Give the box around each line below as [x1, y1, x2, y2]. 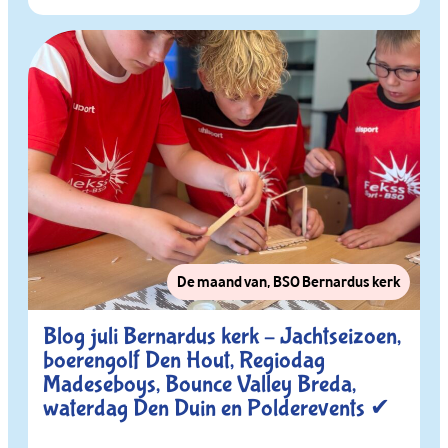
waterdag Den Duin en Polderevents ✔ [43, 394, 390, 422]
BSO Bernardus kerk [273, 271, 400, 292]
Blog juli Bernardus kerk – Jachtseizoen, [43, 322, 401, 350]
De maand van [177, 271, 267, 292]
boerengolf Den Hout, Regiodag [43, 346, 325, 374]
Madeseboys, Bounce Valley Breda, [43, 370, 356, 398]
